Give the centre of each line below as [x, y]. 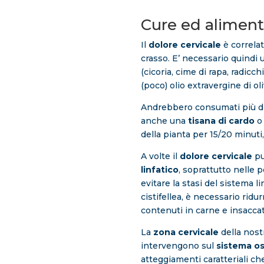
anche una [163, 121]
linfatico [159, 170]
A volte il [160, 156]
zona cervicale [184, 232]
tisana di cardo [220, 121]
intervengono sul [178, 246]
